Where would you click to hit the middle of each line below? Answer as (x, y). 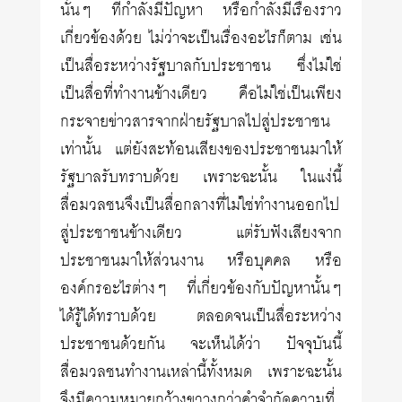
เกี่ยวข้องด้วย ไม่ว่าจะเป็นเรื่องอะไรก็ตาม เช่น (201, 39)
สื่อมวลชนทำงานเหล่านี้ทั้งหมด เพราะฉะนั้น (201, 372)
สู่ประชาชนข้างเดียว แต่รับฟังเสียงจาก (201, 233)
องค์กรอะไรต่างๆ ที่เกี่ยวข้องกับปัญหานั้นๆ (201, 289)
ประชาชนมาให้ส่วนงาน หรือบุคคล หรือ (201, 261)
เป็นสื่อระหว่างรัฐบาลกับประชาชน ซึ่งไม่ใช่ (201, 66)
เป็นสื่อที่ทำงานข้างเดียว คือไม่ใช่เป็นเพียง (201, 94)
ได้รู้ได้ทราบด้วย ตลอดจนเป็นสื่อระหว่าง (201, 317)
